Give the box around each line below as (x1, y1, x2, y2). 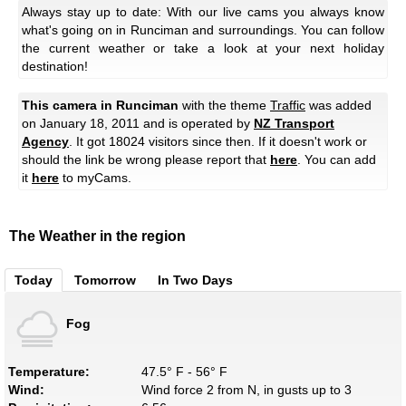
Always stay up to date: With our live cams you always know (22, 5, 384, 20)
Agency (22, 134, 69, 150)
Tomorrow (74, 273, 136, 288)
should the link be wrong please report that (22, 152, 270, 168)
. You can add (297, 152, 376, 168)
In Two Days (158, 273, 233, 288)
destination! (22, 59, 88, 74)
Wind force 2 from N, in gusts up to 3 (140, 382, 352, 398)
